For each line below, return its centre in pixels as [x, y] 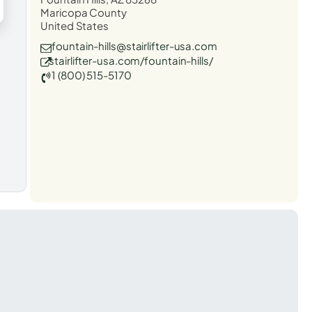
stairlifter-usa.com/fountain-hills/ [131, 60]
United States [75, 25]
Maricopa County [84, 12]
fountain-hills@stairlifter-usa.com [134, 45]
